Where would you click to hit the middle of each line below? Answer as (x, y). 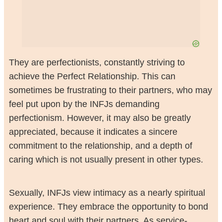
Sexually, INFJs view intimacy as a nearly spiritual (107, 193)
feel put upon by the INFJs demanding (84, 104)
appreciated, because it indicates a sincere (93, 132)
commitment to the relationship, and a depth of (100, 146)
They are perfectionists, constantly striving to (97, 63)
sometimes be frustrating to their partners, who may (110, 90)
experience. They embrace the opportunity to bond (108, 206)
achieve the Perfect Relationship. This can (92, 77)
